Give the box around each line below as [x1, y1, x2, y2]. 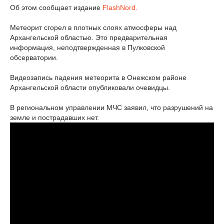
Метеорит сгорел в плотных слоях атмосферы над [10, 23, 176, 31]
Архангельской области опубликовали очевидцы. [10, 83, 170, 91]
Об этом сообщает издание [10, 3, 102, 11]
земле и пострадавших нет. [10, 113, 99, 121]
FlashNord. [102, 3, 137, 11]
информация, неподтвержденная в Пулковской [10, 43, 165, 51]
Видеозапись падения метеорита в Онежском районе [10, 73, 186, 81]
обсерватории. [10, 53, 58, 61]
